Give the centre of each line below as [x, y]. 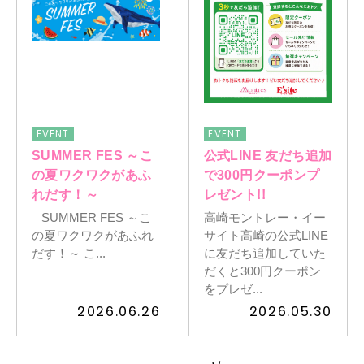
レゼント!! [235, 194]
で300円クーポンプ [262, 174]
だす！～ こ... [68, 253]
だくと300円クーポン [262, 271]
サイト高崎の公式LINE [266, 235]
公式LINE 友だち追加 [268, 155]
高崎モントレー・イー [264, 217]
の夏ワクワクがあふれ [92, 235]
